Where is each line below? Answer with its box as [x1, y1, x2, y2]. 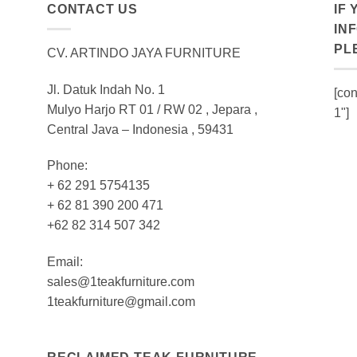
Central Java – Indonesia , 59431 [47, 122, 233, 136]
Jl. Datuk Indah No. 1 [47, 82, 165, 96]
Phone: [47, 159, 88, 173]
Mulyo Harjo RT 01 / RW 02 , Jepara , [47, 102, 257, 116]
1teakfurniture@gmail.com [47, 295, 195, 309]
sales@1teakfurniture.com [47, 275, 194, 289]
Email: [47, 255, 83, 269]
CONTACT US [47, 2, 138, 17]
